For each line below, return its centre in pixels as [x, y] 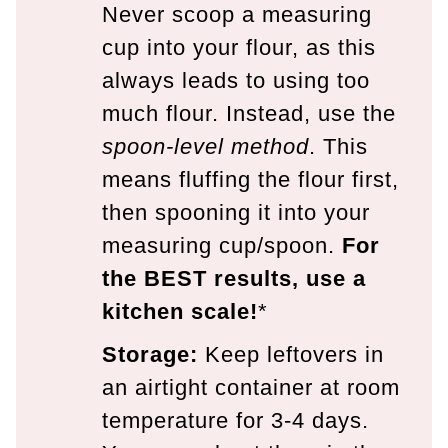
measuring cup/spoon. [222, 246]
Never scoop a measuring [237, 15]
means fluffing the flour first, [250, 180]
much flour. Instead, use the [249, 114]
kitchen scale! [180, 312]
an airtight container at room [251, 388]
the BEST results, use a [234, 279]
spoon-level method [205, 147]
